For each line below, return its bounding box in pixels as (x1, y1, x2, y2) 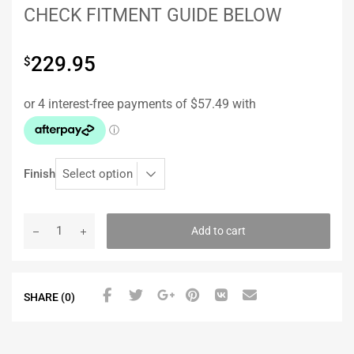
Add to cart (191, 224, 246, 238)
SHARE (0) (24, 290, 75, 303)
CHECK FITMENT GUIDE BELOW (24, 4, 281, 26)
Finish (24, 167, 55, 182)
